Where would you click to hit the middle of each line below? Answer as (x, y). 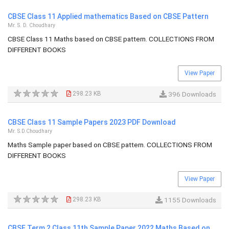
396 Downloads (191, 94)
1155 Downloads (189, 200)
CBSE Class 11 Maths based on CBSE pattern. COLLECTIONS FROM (111, 39)
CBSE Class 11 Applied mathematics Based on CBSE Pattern (108, 16)
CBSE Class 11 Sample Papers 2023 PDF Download (92, 122)
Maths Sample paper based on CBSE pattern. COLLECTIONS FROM (110, 145)
